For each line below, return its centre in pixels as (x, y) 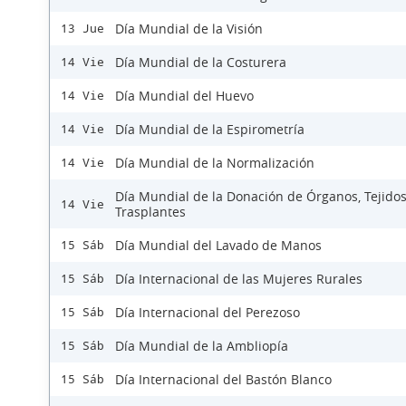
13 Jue (82, 29)
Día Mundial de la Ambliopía (202, 346)
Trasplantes (150, 212)
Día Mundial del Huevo (184, 96)
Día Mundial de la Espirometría (210, 130)
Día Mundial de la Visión (189, 29)
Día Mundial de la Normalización (215, 163)
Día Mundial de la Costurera (201, 63)
